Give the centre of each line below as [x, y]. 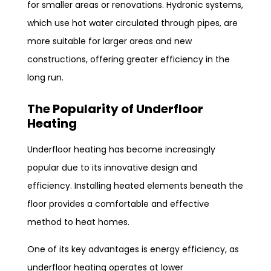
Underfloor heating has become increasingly [121, 149]
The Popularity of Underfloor [115, 109]
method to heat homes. [78, 222]
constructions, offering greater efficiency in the [129, 59]
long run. [45, 77]
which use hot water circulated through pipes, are [132, 23]
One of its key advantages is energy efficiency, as [133, 249]
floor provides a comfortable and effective [118, 204]
